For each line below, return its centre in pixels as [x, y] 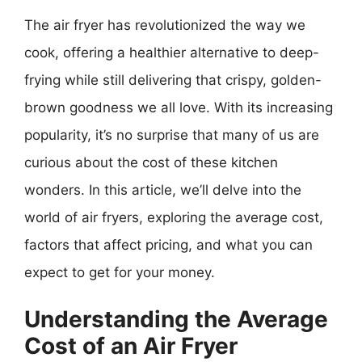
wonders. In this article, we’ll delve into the [163, 189]
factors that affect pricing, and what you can [168, 244]
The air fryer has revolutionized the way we [165, 25]
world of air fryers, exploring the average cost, [174, 217]
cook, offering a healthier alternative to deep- [172, 52]
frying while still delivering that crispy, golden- [173, 80]
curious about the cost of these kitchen [151, 162]
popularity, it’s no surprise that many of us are [172, 135]
